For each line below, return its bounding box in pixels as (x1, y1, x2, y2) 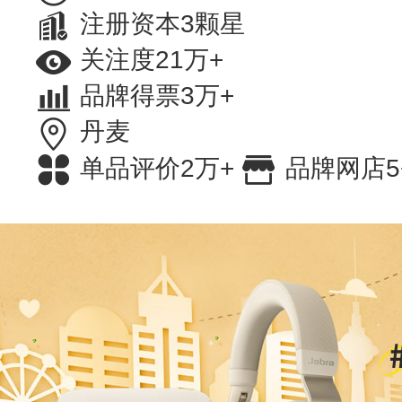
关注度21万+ (80, 46, 223, 74)
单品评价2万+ (80, 153, 234, 182)
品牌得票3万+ (80, 82, 234, 110)
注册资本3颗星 (80, 10, 245, 39)
